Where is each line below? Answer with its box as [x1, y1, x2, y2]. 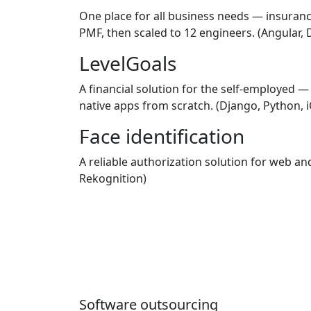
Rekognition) [79, 171, 146, 186]
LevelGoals [79, 50, 176, 76]
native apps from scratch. [79, 98, 216, 113]
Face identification [79, 123, 244, 149]
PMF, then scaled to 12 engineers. [79, 25, 258, 40]
